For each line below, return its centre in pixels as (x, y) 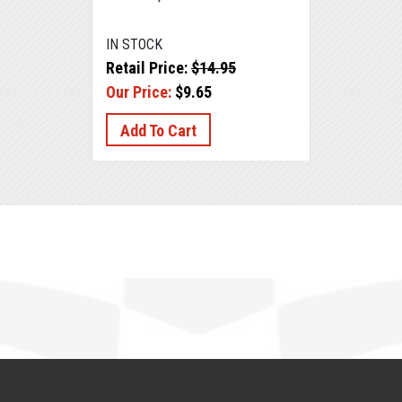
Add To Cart (158, 131)
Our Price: (139, 92)
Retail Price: (149, 68)
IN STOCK (134, 45)
